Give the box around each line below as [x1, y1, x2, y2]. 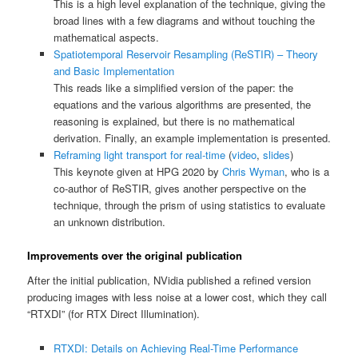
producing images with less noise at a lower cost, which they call [27, 289, 328, 305]
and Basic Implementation [53, 62, 174, 78]
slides [262, 146, 290, 162]
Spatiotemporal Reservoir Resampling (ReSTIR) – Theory [53, 46, 318, 62]
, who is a [284, 163, 329, 179]
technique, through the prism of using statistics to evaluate [53, 197, 325, 213]
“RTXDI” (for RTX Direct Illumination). [27, 306, 201, 322]
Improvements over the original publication [27, 247, 243, 263]
